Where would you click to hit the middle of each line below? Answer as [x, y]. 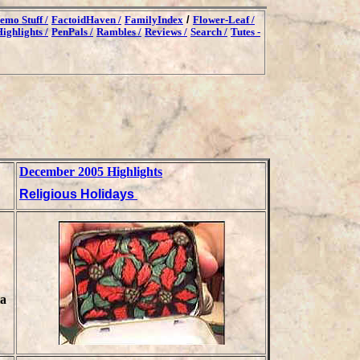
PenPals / [72, 32]
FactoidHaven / [86, 20]
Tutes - [245, 32]
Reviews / [166, 32]
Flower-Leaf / [224, 20]
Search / [209, 32]
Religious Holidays [78, 194]
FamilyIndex [154, 20]
